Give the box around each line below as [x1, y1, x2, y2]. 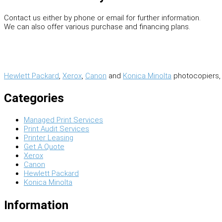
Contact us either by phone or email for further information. [4, 13, 201, 22]
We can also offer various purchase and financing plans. [4, 22, 190, 31]
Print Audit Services [24, 124, 89, 134]
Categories [4, 91, 64, 106]
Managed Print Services [24, 115, 103, 125]
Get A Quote [24, 142, 64, 152]
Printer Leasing [24, 133, 73, 143]
